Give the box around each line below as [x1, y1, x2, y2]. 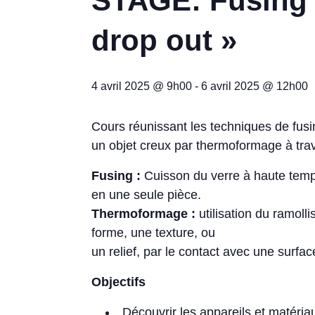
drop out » [91, 24, 238, 57]
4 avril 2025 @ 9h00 [91, 80, 193, 92]
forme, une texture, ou [91, 226, 216, 240]
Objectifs [91, 275, 146, 289]
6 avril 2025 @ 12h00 [201, 80, 309, 92]
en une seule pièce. [91, 188, 202, 202]
